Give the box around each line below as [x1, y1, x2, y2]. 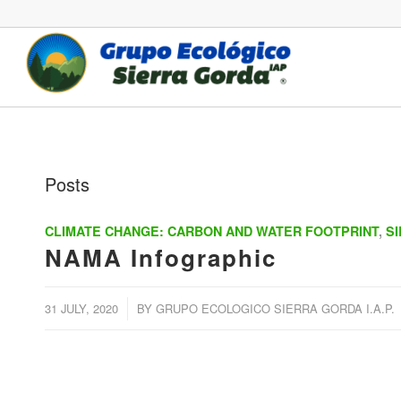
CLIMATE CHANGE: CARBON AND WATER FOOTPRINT [45, 222, 379, 240]
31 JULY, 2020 [45, 300, 118, 317]
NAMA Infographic [45, 241, 277, 274]
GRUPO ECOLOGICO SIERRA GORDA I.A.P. [156, 300, 395, 317]
